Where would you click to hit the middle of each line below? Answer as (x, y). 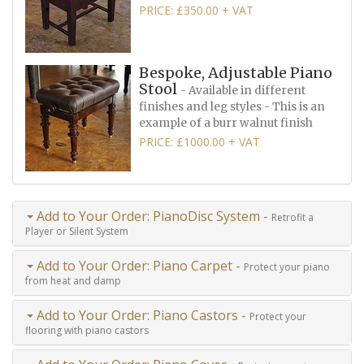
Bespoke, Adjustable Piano (236, 72)
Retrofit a (292, 217)
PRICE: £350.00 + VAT (196, 10)
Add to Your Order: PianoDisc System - (152, 216)
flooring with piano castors (87, 330)
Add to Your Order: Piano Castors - (141, 315)
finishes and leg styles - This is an (232, 106)
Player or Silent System (77, 231)
